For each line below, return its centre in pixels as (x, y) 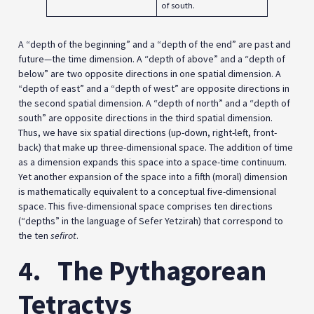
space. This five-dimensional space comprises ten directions (145, 206)
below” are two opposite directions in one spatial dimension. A (150, 74)
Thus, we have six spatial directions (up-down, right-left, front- (148, 133)
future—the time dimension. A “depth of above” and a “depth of (152, 59)
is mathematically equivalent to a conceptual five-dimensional (147, 192)
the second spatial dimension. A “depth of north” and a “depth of (154, 103)
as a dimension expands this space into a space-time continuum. (152, 162)
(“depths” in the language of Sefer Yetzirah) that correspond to (151, 221)
